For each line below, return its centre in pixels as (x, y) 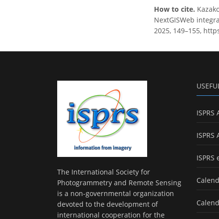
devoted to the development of (108, 204)
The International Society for (104, 172)
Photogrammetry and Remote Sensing (119, 183)
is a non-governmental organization (116, 194)
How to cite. (175, 9)
